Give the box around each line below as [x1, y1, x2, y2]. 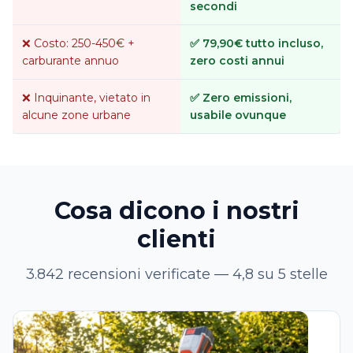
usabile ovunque [190, 108, 286, 122]
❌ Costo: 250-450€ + [22, 36, 135, 50]
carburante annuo [22, 54, 119, 68]
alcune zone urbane [22, 108, 131, 122]
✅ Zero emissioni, [190, 91, 292, 105]
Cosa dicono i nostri [54, 196, 299, 225]
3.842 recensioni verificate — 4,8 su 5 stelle [25, 266, 328, 283]
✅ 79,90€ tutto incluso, [190, 36, 323, 50]
